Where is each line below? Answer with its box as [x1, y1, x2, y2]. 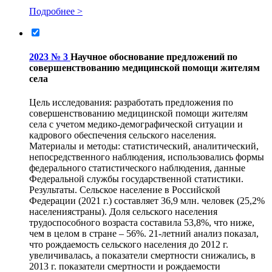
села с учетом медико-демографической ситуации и [29, 119, 243, 130]
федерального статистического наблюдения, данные [29, 163, 245, 174]
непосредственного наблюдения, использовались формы [29, 152, 264, 163]
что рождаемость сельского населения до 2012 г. [29, 239, 228, 250]
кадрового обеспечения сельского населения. [29, 130, 216, 141]
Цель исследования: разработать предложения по [29, 97, 233, 108]
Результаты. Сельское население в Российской [29, 185, 220, 195]
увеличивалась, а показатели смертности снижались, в [29, 250, 256, 261]
